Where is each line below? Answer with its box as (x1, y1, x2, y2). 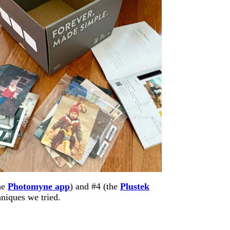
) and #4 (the (70, 181, 120, 191)
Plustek (120, 181, 149, 191)
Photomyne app (8, 181, 70, 191)
